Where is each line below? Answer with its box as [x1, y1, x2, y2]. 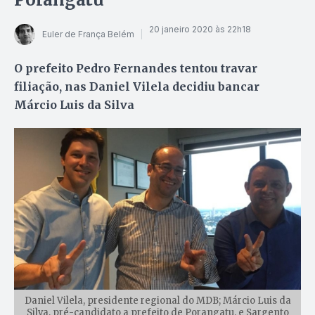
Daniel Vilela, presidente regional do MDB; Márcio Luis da [24, 294, 291, 307]
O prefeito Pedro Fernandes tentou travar [14, 60, 257, 75]
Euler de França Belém [42, 29, 134, 40]
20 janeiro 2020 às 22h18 [149, 24, 251, 35]
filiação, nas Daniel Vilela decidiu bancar [14, 79, 259, 94]
